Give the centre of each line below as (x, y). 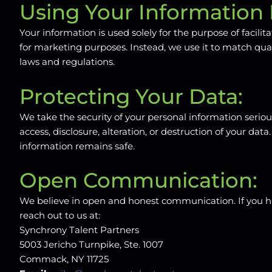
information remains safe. (77, 146)
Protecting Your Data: (131, 96)
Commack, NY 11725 (64, 259)
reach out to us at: (60, 216)
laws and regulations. (67, 62)
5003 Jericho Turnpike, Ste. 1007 (91, 245)
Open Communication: (138, 181)
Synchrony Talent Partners (79, 230)
